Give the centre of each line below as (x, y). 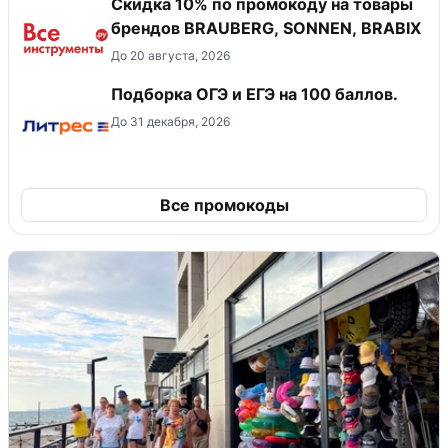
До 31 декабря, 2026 (170, 121)
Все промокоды (224, 204)
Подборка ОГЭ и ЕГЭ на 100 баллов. (254, 93)
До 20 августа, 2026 (170, 55)
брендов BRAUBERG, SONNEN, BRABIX (266, 27)
